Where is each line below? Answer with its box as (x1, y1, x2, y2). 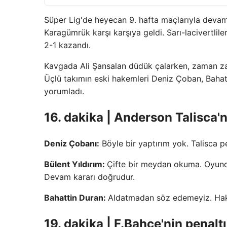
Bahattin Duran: (44, 192, 108, 203)
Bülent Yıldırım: (44, 159, 107, 169)
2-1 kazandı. (44, 40, 91, 51)
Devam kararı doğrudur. (44, 171, 135, 182)
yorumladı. (44, 86, 84, 97)
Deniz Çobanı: (44, 138, 99, 148)
